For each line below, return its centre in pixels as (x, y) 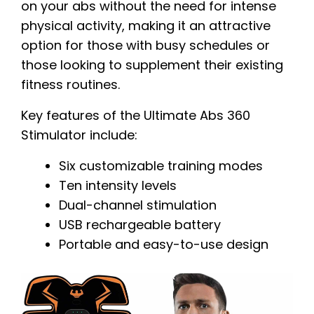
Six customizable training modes (161, 165)
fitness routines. (70, 84)
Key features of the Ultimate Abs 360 (136, 115)
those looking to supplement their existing (152, 64)
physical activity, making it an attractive (146, 25)
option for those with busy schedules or (145, 45)
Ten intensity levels (118, 185)
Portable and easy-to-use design (164, 244)
